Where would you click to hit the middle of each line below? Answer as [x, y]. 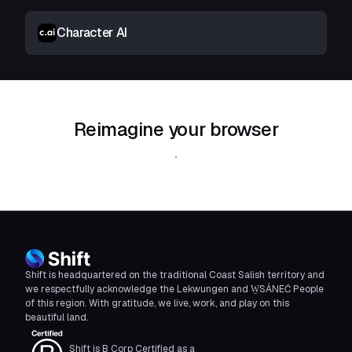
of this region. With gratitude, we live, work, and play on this [157, 303]
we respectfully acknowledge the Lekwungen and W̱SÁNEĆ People [174, 289]
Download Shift [176, 157]
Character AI [92, 33]
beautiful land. [57, 317]
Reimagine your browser [176, 129]
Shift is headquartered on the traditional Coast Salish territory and [175, 275]
